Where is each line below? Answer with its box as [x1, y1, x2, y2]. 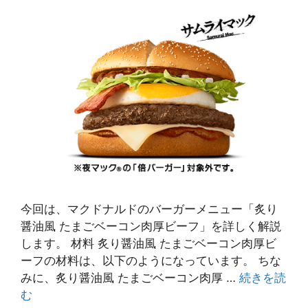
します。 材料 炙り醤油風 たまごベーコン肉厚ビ [21, 236, 276, 250]
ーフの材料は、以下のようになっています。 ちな [21, 253, 281, 267]
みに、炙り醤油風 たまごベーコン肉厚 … [21, 270, 239, 285]
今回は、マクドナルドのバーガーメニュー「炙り [21, 201, 278, 216]
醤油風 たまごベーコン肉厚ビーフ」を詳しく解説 [21, 219, 281, 233]
